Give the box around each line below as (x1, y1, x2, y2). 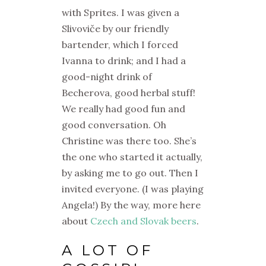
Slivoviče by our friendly (62, 23, 169, 34)
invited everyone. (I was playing (62, 183, 204, 195)
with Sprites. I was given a (62, 7, 179, 18)
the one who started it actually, (62, 151, 202, 163)
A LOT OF (62, 242, 153, 259)
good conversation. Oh (62, 119, 166, 131)
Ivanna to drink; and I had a (62, 55, 186, 66)
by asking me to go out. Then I (62, 167, 198, 179)
